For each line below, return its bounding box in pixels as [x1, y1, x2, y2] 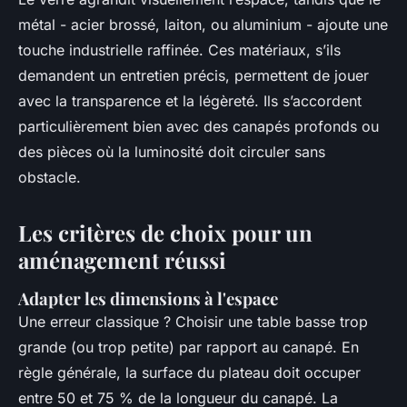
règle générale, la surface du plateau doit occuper [18, 363, 361, 382]
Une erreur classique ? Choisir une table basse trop [18, 313, 368, 332]
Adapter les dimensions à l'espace [18, 287, 278, 311]
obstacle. [18, 168, 81, 187]
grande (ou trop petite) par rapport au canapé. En [18, 338, 359, 357]
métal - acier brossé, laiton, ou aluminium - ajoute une [18, 15, 388, 35]
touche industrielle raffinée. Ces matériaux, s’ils [18, 41, 341, 60]
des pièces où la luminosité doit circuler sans [18, 143, 325, 162]
